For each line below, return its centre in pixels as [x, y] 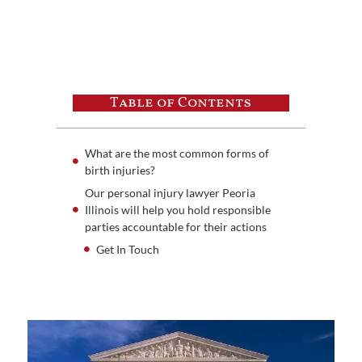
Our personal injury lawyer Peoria [170, 192]
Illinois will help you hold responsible [177, 209]
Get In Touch [127, 249]
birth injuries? [120, 170]
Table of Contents [181, 103]
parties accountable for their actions [175, 226]
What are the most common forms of [177, 153]
